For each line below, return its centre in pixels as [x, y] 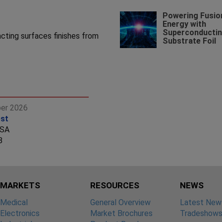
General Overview [120, 202]
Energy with [184, 24]
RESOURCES [114, 185]
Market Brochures [121, 213]
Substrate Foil [189, 41]
